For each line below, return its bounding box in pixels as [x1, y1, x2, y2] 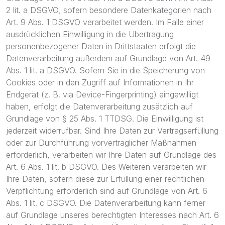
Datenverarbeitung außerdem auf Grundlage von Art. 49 [6, 53, 210, 63]
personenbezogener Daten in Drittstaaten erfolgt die [6, 41, 196, 51]
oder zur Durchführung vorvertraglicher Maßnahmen [6, 138, 196, 148]
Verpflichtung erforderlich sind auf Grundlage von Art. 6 [6, 186, 207, 196]
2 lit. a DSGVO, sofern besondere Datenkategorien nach [6, 5, 211, 15]
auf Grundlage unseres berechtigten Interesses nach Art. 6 [6, 210, 219, 220]
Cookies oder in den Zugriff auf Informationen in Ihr [6, 77, 194, 87]
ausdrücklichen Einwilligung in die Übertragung [6, 29, 174, 39]
